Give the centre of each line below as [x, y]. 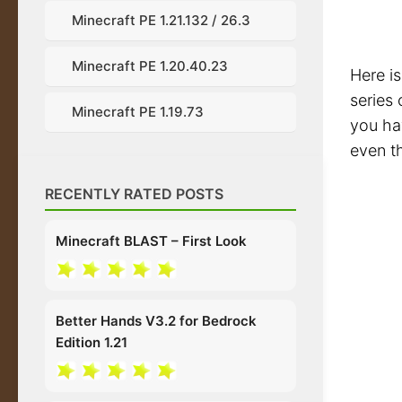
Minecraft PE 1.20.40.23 [150, 66]
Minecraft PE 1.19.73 [138, 112]
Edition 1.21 [92, 342]
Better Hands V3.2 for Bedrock [156, 320]
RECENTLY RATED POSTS [134, 194]
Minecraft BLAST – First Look [151, 241]
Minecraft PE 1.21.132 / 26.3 [161, 20]
